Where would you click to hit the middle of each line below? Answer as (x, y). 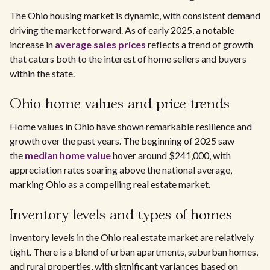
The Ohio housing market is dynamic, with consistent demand (135, 15)
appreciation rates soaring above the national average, (121, 170)
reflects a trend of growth (199, 44)
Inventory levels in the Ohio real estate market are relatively (132, 237)
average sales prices (100, 44)
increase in (32, 44)
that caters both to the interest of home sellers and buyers (128, 59)
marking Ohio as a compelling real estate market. (110, 184)
